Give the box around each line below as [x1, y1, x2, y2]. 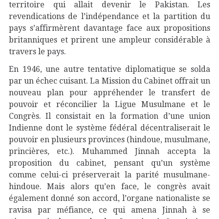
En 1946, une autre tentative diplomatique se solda [9, 65, 210, 74]
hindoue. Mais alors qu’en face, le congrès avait [9, 182, 210, 191]
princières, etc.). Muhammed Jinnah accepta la [9, 147, 210, 156]
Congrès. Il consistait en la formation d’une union [9, 111, 210, 121]
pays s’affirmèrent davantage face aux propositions [9, 23, 210, 33]
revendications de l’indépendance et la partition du [9, 12, 210, 21]
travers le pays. [9, 47, 66, 56]
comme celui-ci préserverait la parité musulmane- [9, 170, 210, 179]
